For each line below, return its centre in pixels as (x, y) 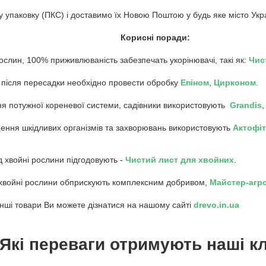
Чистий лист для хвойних (180, 159)
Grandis (246, 105)
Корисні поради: (155, 37)
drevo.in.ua (216, 205)
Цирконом (235, 82)
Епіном (195, 82)
